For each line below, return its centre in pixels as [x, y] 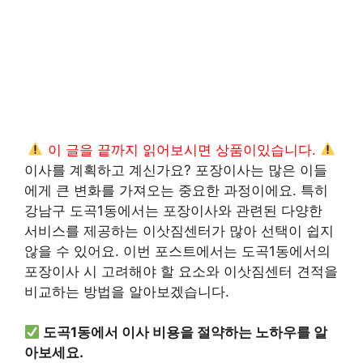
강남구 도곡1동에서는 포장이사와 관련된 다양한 [173, 210]
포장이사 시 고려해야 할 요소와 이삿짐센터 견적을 [181, 271]
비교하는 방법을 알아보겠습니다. [127, 291]
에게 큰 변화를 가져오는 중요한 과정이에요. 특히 [176, 190]
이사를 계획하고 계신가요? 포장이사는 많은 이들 [176, 170]
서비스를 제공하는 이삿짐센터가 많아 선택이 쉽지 [179, 231]
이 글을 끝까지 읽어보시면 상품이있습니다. [181, 149]
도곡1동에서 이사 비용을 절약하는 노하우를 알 [186, 332]
